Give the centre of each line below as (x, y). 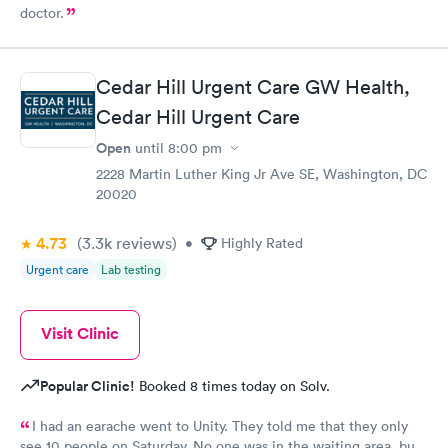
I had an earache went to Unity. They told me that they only (220, 426)
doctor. (42, 12)
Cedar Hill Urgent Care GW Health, (253, 87)
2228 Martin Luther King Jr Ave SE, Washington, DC (262, 174)
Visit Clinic (80, 333)
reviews (142, 243)
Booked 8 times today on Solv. (232, 386)
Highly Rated (262, 243)
